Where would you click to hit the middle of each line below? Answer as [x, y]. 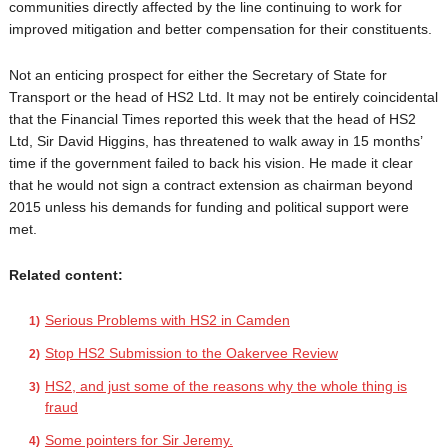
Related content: [65, 275]
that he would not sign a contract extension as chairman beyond [210, 185]
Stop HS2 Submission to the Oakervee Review [191, 353]
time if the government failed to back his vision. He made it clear [210, 163]
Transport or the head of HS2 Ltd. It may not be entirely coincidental [223, 97]
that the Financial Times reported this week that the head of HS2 [212, 119]
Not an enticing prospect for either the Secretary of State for [197, 75]
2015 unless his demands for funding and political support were [208, 207]
